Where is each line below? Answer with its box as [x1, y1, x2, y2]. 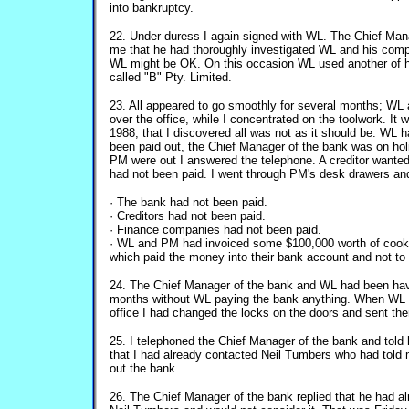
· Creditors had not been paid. [110, 209, 266, 223]
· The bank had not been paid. [110, 195, 267, 209]
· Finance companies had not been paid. [110, 223, 321, 236]
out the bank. [110, 362, 179, 375]
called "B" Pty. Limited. [110, 70, 232, 84]
